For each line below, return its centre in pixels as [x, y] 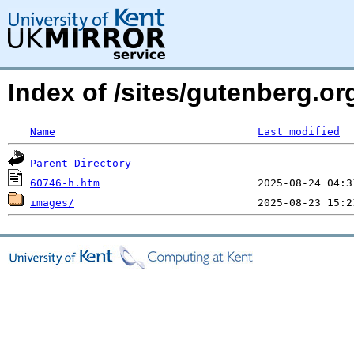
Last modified [299, 132]
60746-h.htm [65, 183]
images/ [52, 203]
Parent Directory [81, 163]
